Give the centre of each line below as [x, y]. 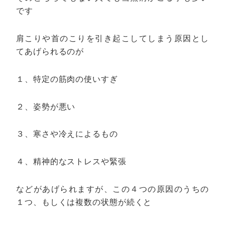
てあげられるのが [50, 51]
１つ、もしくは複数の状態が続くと [84, 202]
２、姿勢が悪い [46, 106]
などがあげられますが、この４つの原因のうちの [113, 189]
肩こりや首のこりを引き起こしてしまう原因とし [113, 38]
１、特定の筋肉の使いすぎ [67, 79]
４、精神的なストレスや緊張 [71, 162]
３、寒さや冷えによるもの [67, 134]
